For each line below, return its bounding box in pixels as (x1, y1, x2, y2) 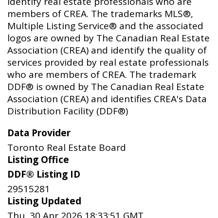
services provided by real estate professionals (7, 56, 209, 69)
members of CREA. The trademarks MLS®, (7, 7, 193, 20)
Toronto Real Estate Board (7, 141, 126, 154)
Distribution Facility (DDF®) (7, 105, 128, 118)
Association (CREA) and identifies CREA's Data (7, 92, 207, 106)
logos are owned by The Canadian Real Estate (7, 32, 210, 45)
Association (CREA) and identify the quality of (7, 44, 207, 57)
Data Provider (7, 127, 71, 140)
